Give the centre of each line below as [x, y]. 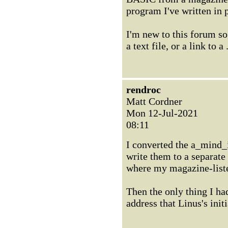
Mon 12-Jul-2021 [162, 113]
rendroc [144, 90]
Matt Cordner [154, 101]
